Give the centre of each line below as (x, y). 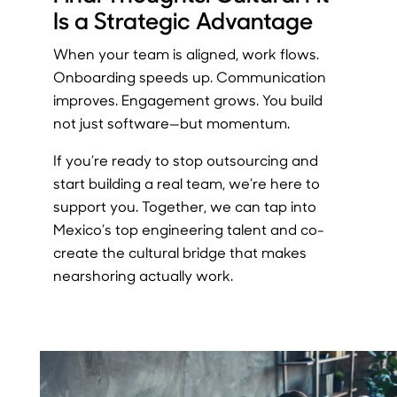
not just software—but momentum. (171, 122)
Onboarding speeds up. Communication (189, 76)
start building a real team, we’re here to (186, 183)
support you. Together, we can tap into (184, 206)
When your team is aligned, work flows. (186, 53)
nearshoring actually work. (143, 275)
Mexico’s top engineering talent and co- (188, 229)
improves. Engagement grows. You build (187, 99)
